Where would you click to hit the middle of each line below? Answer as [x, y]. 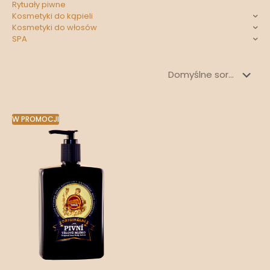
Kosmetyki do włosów [55, 28]
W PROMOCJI [36, 119]
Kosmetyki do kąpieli [52, 16]
